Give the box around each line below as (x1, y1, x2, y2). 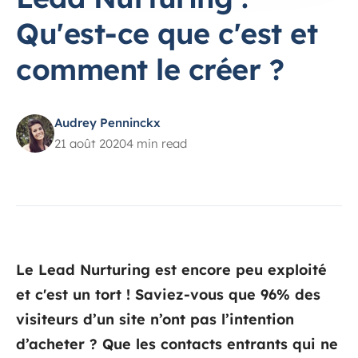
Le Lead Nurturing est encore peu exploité (16, 261, 327, 279)
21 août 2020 (54, 136, 126, 151)
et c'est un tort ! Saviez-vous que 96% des (16, 285, 320, 304)
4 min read (126, 136, 187, 151)
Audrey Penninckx (54, 115, 161, 130)
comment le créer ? (16, 51, 284, 87)
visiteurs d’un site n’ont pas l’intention (16, 310, 294, 328)
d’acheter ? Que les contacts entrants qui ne (16, 335, 338, 353)
